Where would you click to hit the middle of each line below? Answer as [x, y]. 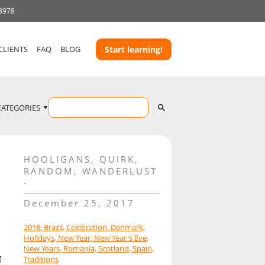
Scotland [113, 249]
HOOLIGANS [57, 159]
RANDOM [49, 171]
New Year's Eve [120, 238]
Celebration [86, 227]
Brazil [53, 227]
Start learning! [134, 49]
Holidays [39, 238]
